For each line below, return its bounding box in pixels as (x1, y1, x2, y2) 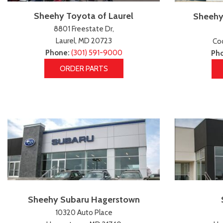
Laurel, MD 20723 (55, 36, 112, 46)
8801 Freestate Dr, (53, 24, 114, 34)
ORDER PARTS (59, 64, 108, 74)
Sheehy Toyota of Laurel (34, 10, 133, 22)
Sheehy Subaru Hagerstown (27, 194, 140, 205)
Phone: (45, 48, 71, 58)
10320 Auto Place (55, 208, 112, 217)
